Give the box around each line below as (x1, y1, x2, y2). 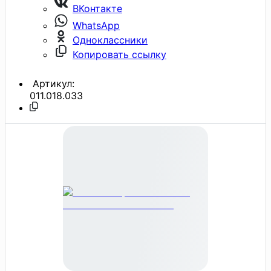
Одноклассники (73, 33, 148, 46)
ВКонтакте (73, 2, 122, 15)
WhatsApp (73, 19, 120, 31)
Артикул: (30, 77, 74, 90)
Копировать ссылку (73, 48, 166, 60)
